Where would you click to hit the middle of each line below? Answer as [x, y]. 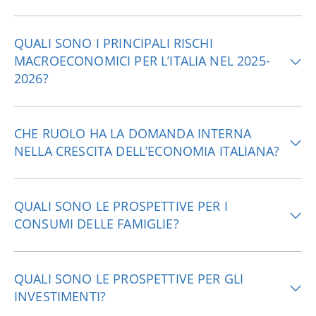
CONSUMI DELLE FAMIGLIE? [97, 224]
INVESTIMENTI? [60, 296]
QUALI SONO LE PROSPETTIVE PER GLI [129, 279]
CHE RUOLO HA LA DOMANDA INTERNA [133, 133]
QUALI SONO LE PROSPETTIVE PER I [121, 206]
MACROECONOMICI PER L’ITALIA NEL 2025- [142, 61]
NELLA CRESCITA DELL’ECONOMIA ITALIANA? [147, 151]
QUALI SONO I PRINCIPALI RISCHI [114, 43]
